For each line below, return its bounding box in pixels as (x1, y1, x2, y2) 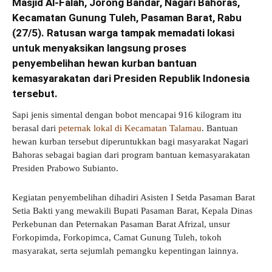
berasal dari (12, 123, 58, 134)
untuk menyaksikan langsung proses (12, 42, 186, 55)
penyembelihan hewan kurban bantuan (12, 57, 197, 70)
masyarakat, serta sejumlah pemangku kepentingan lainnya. (12, 246, 239, 256)
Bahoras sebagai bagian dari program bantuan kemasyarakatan (12, 150, 250, 160)
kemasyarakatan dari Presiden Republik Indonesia (12, 72, 250, 85)
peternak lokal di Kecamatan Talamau (58, 123, 202, 134)
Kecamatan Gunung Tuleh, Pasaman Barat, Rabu (12, 12, 242, 24)
